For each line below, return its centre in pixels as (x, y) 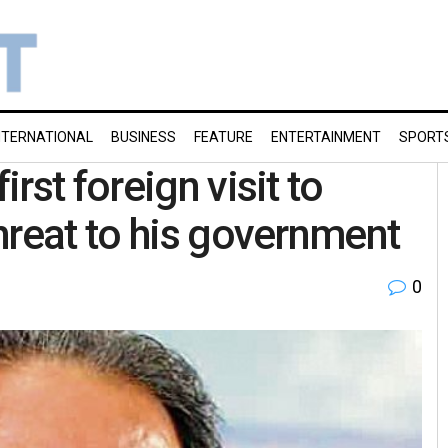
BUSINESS (143, 137)
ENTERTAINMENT (326, 137)
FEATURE (223, 137)
